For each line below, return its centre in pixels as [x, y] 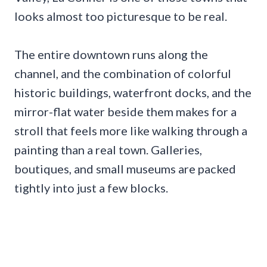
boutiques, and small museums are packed [125, 168]
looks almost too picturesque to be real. [121, 16]
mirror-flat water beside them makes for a [125, 111]
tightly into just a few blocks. [91, 187]
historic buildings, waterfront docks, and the [133, 92]
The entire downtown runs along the [111, 54]
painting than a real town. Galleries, [108, 149]
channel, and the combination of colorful [123, 73]
